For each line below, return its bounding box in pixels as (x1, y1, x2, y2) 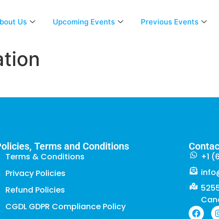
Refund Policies (5, 184, 65, 196)
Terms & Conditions (5, 151, 85, 163)
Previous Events (140, 17, 198, 26)
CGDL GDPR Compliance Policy (5, 201, 126, 213)
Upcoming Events (52, 17, 115, 26)
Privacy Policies (5, 168, 66, 179)
